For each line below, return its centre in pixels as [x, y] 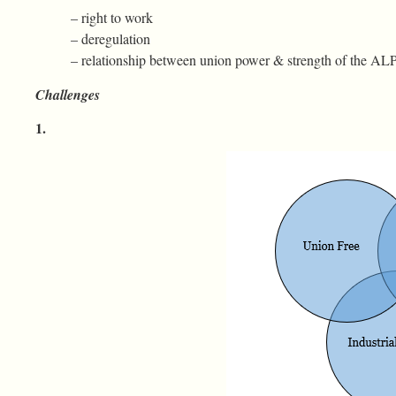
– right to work [112, 18]
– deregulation [110, 39]
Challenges [68, 94]
